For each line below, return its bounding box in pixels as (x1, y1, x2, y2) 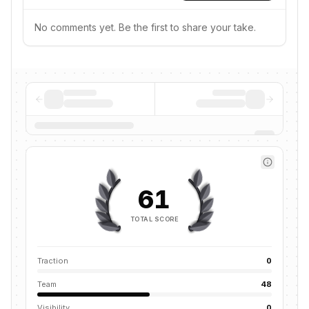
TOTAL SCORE (130, 215, 179, 223)
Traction (37, 256, 68, 266)
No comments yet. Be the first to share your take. (34, 21, 256, 33)
